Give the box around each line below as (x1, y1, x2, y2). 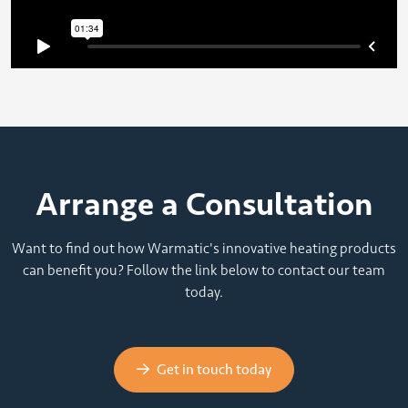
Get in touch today (157, 360, 271, 378)
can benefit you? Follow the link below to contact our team (23, 260, 385, 279)
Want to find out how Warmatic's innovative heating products (12, 239, 396, 257)
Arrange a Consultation (35, 183, 373, 223)
